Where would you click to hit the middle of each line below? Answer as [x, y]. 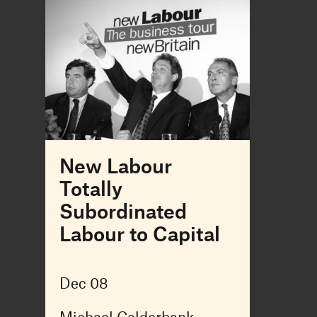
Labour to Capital [139, 233]
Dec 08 [83, 282]
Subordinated [123, 211]
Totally [91, 188]
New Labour [115, 165]
